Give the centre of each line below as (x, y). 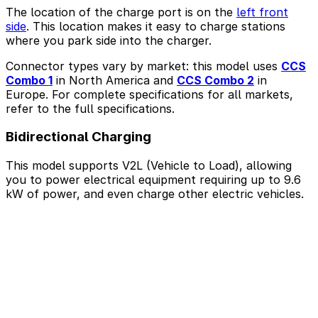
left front (262, 12)
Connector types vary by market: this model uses (143, 66)
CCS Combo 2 (215, 80)
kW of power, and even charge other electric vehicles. (155, 194)
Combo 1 (29, 80)
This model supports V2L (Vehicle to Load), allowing (149, 166)
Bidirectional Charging (78, 137)
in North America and (115, 80)
